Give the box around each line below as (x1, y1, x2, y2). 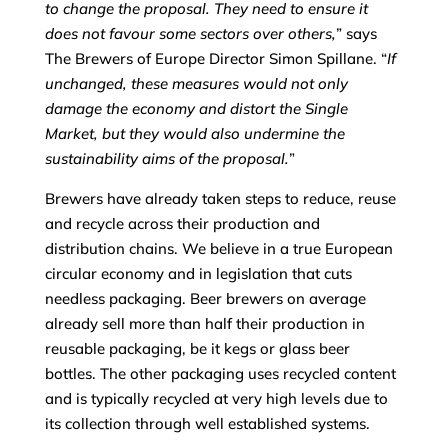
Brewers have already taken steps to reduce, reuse (44, 189, 396, 209)
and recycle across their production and (44, 214, 320, 234)
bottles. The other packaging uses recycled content (44, 364, 396, 384)
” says (335, 24, 377, 44)
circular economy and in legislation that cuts (44, 264, 352, 284)
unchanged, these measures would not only (44, 74, 348, 94)
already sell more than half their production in (44, 314, 365, 334)
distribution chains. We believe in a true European (44, 239, 393, 259)
